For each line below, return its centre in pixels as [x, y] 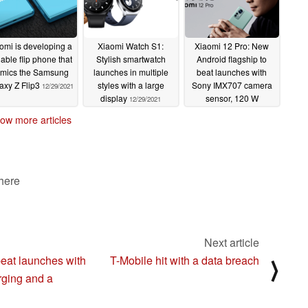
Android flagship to [232, 59]
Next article [232, 242]
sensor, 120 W [232, 98]
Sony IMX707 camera [232, 85]
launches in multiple [131, 72]
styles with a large [131, 85]
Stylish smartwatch [131, 59]
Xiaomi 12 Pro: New [232, 46]
